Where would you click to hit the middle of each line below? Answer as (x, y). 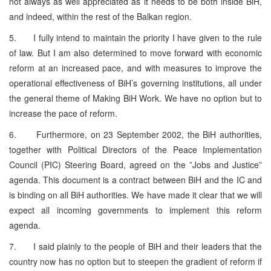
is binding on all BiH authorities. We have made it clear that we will (135, 194)
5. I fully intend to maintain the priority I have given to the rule (135, 37)
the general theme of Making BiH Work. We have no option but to (135, 98)
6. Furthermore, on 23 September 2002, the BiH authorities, (135, 134)
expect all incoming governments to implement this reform (135, 210)
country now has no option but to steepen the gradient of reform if (135, 261)
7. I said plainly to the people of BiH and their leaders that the (135, 246)
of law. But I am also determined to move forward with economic (135, 52)
